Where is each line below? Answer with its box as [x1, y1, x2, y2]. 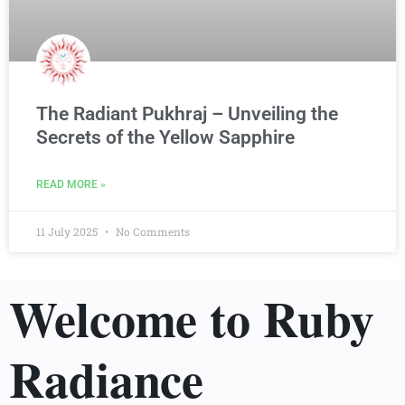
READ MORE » [36, 177, 106, 191]
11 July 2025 [36, 223, 100, 239]
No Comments [113, 223, 190, 239]
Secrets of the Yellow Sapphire [36, 126, 295, 148]
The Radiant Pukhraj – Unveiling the [36, 102, 338, 125]
